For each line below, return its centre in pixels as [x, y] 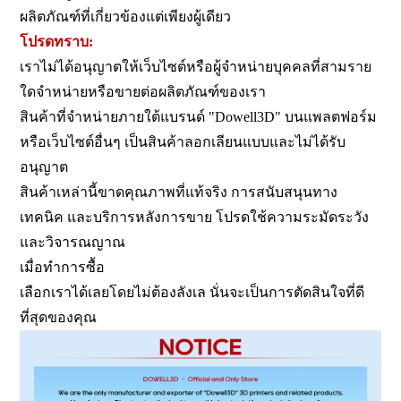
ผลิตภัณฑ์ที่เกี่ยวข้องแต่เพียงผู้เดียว [126, 16]
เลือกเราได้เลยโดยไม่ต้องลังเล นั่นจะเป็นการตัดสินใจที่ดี [192, 292]
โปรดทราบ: [59, 41]
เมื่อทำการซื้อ [63, 267]
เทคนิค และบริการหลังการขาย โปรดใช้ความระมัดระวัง [195, 217]
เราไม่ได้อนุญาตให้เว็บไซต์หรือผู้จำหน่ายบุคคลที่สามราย [196, 66]
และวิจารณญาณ [75, 242]
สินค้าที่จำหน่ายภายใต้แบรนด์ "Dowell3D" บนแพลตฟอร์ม [199, 116]
